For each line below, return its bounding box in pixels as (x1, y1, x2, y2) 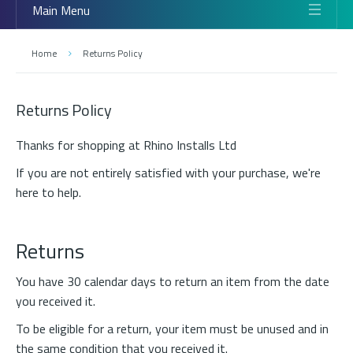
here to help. (16, 183, 81, 202)
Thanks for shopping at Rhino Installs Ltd (16, 136, 236, 154)
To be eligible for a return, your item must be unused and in (16, 319, 329, 338)
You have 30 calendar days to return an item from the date (16, 272, 329, 291)
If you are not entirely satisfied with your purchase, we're (16, 163, 321, 182)
